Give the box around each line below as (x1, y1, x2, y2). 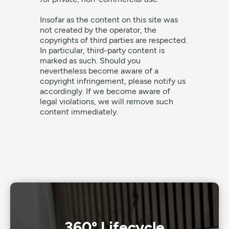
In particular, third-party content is (40, 45, 165, 55)
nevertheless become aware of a (40, 66, 159, 76)
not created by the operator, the (40, 25, 157, 35)
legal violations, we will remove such (40, 97, 174, 106)
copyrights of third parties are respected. (40, 35, 188, 45)
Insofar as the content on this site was (40, 15, 178, 25)
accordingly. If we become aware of (40, 86, 171, 96)
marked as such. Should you (40, 56, 141, 65)
